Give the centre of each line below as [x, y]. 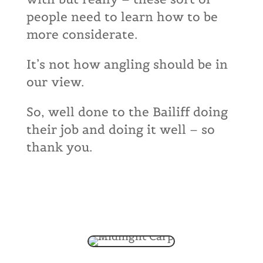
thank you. [59, 147]
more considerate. [82, 34]
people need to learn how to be [122, 17]
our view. [55, 82]
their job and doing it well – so [120, 129]
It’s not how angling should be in [127, 64]
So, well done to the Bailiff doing [127, 112]
